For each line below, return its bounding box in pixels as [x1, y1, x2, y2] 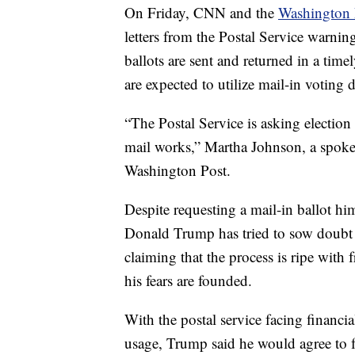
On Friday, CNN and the [124, 2, 278, 23]
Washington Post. [124, 160, 231, 181]
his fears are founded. [124, 270, 252, 291]
